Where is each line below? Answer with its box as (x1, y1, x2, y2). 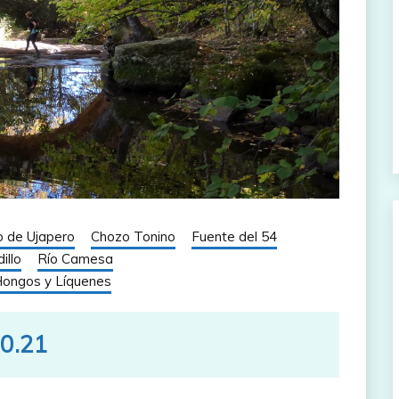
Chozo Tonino (91, 228, 175, 246)
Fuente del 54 (191, 228, 277, 246)
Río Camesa (37, 250, 113, 268)
